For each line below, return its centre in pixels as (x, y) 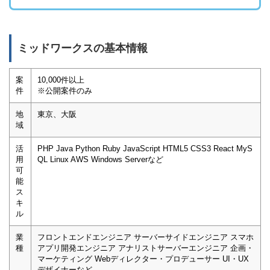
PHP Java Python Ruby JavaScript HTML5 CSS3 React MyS (145, 149)
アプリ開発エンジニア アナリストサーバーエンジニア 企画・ (146, 248)
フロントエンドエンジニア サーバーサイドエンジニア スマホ (146, 237)
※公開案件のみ (65, 91)
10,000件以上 (61, 80)
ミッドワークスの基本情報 (83, 49)
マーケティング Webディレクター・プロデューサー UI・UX (143, 259)
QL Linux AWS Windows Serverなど (100, 160)
